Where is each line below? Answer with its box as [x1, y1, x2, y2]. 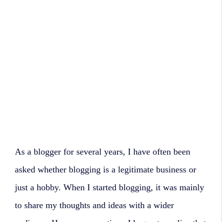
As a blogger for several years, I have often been [15, 146, 190, 157]
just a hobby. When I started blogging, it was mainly [15, 182, 204, 192]
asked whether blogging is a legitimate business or [15, 164, 196, 174]
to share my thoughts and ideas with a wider [15, 200, 174, 210]
